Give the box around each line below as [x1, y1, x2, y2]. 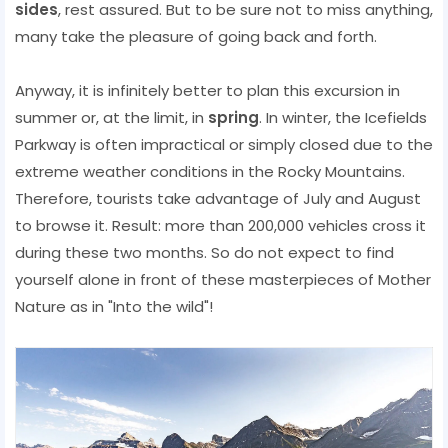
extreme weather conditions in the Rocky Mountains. [15, 160, 405, 182]
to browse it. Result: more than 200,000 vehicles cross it [15, 214, 426, 236]
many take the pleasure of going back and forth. [15, 25, 377, 47]
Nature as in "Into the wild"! [15, 295, 213, 317]
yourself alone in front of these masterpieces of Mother [15, 268, 431, 290]
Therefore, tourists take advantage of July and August [15, 187, 421, 209]
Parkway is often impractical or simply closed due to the [15, 133, 433, 155]
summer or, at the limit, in [15, 106, 208, 128]
